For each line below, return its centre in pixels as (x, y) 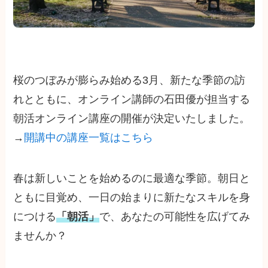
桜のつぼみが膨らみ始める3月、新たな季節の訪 (130, 80)
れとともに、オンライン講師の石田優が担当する (132, 100)
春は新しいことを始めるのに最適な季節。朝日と (132, 178)
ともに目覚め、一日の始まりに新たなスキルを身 (132, 197)
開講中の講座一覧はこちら (89, 138)
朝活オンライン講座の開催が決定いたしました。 (132, 119)
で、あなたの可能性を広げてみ (175, 216)
